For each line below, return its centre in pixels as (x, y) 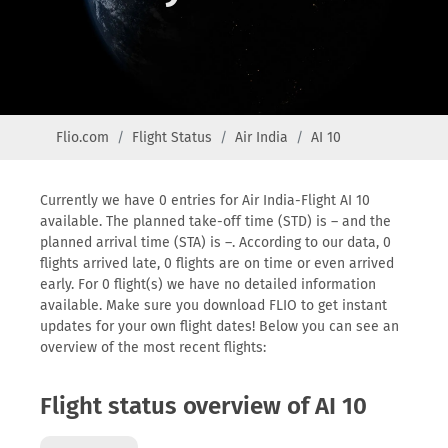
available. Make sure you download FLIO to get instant (213, 305)
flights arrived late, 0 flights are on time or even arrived (217, 263)
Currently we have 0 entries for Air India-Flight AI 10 (205, 200)
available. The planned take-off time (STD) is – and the (215, 221)
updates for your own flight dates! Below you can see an (219, 326)
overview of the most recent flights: (153, 347)
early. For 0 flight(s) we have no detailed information (208, 284)
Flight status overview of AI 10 (203, 406)
